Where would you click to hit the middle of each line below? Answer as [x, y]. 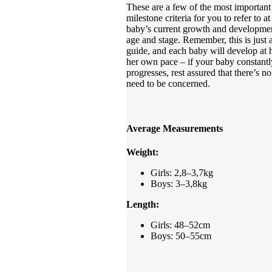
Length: [143, 204]
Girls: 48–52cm [180, 225]
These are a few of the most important [199, 7]
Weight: [142, 152]
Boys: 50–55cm [181, 236]
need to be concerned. [168, 84]
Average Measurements [175, 128]
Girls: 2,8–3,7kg [182, 172]
